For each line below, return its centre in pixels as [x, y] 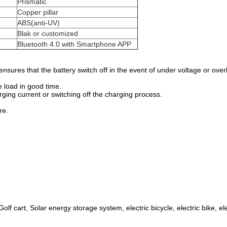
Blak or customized [48, 33]
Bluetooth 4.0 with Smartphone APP [74, 44]
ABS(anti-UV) [39, 23]
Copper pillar [38, 12]
